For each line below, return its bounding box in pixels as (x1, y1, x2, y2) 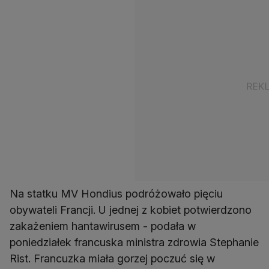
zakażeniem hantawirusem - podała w (10, 220, 196, 233)
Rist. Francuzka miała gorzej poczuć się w (10, 252, 215, 265)
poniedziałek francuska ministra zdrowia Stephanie (10, 236, 259, 249)
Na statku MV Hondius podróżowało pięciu (10, 187, 223, 201)
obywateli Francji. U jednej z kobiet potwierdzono (10, 204, 252, 217)
